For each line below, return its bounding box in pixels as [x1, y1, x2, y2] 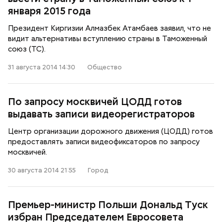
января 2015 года [8, 4, 91, 17]
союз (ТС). [8, 44, 46, 54]
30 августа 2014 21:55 [8, 166, 76, 174]
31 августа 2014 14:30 [8, 63, 75, 71]
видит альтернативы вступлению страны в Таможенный [8, 34, 207, 44]
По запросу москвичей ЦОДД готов [8, 95, 182, 108]
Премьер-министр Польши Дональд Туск [8, 198, 208, 211]
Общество [87, 63, 122, 71]
